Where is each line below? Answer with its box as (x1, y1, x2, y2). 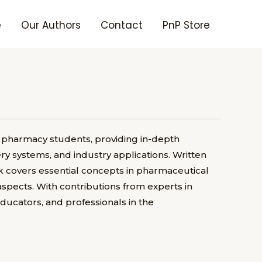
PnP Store (163, 18, 210, 33)
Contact (101, 18, 143, 33)
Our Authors (21, 18, 81, 33)
